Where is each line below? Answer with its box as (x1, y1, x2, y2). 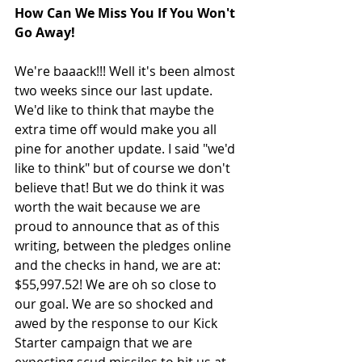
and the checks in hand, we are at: (15, 255, 224, 274)
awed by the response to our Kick (15, 314, 221, 332)
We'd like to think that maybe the (15, 100, 217, 119)
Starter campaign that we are (15, 333, 196, 351)
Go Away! (15, 23, 75, 41)
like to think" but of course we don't (15, 158, 234, 177)
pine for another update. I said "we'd (15, 139, 238, 158)
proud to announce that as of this (15, 217, 223, 235)
